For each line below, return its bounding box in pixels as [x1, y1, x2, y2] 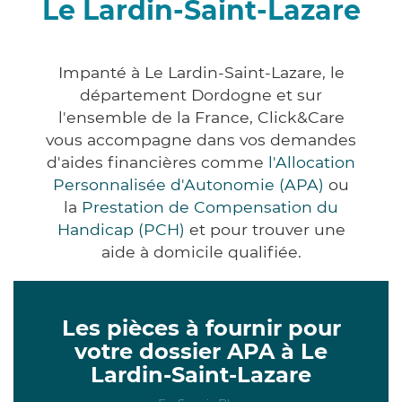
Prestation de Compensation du [82, 197, 338, 216]
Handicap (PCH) [57, 219, 185, 239]
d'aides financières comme [47, 152, 268, 171]
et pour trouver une [184, 219, 345, 239]
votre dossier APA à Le [74, 337, 328, 364]
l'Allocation [268, 152, 355, 171]
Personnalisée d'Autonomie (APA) [53, 174, 324, 194]
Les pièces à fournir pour [61, 314, 341, 341]
